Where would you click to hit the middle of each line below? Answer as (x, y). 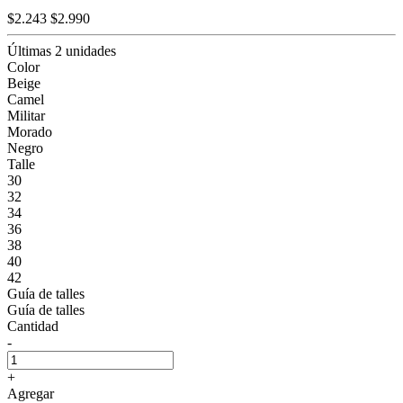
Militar (26, 115)
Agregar (31, 393)
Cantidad (33, 326)
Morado (30, 131)
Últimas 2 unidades (62, 50)
